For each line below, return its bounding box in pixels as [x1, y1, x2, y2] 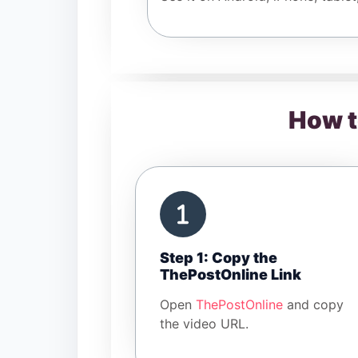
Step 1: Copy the [160, 249, 277, 267]
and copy [283, 296, 344, 313]
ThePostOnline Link [160, 266, 301, 284]
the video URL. [160, 316, 249, 332]
